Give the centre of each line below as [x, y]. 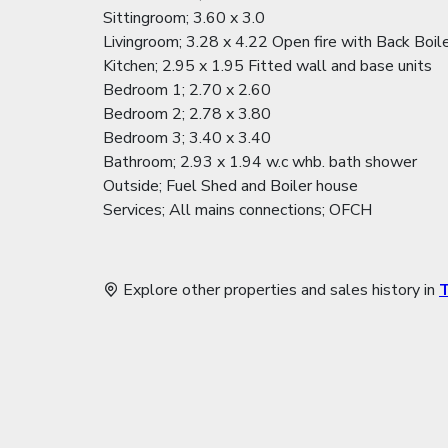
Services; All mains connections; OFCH [237, 209]
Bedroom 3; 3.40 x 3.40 [187, 137]
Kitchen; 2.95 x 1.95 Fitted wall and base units [267, 65]
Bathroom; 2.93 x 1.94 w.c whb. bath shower [260, 161]
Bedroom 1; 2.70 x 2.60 [187, 89]
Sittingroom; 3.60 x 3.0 [184, 17]
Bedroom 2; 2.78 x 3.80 [187, 113]
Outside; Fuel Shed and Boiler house [230, 185]
